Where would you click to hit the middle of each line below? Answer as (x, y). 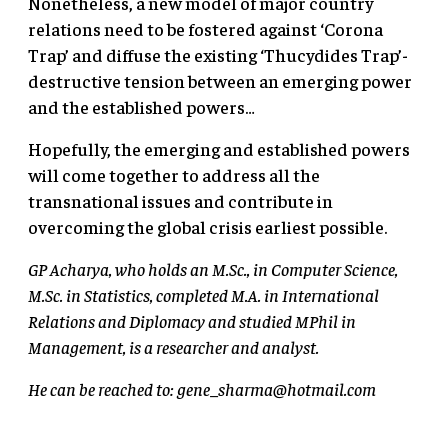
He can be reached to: (102, 388)
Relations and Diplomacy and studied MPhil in (192, 320)
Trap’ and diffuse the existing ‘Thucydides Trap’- (218, 54)
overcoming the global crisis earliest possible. (207, 226)
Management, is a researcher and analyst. (173, 346)
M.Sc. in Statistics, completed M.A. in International (203, 294)
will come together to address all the (174, 174)
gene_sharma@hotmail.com (276, 388)
